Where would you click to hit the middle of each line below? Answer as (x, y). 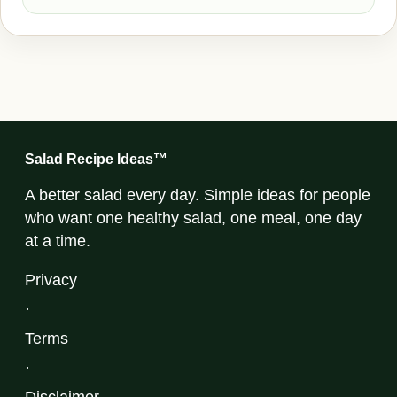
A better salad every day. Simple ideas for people (198, 195)
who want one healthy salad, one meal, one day (193, 218)
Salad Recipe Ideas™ (96, 159)
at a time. (58, 241)
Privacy (51, 280)
